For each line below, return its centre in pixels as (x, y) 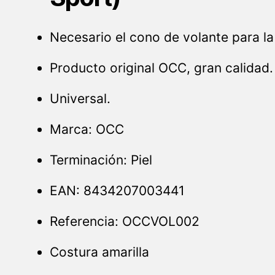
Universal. (80, 99)
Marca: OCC (87, 130)
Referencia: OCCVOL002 (124, 222)
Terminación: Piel (101, 160)
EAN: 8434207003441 (117, 191)
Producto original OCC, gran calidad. (161, 68)
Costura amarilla (99, 252)
